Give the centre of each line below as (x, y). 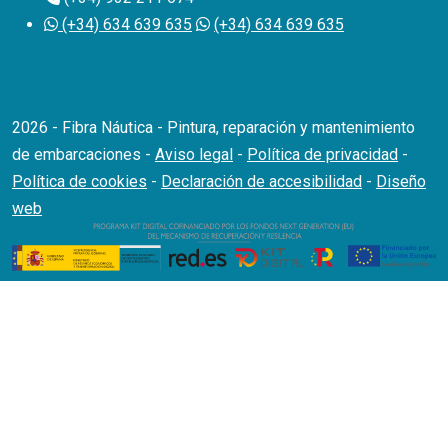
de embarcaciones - (83, 155)
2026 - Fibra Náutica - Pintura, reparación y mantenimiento (213, 128)
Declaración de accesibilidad (261, 182)
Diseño (401, 182)
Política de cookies (79, 182)
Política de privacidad (322, 155)
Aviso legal (194, 155)
